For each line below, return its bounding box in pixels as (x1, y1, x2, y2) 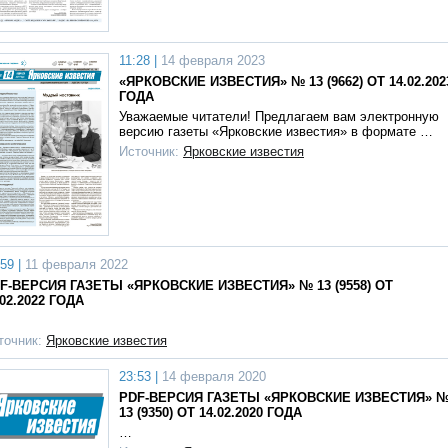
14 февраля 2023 (157, 52, 265, 68)
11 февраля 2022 (21, 256, 128, 272)
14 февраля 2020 (158, 368, 266, 384)
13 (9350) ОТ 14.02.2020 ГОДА (119, 404, 302, 420)
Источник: (119, 143, 183, 159)
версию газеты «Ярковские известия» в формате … (119, 123, 433, 139)
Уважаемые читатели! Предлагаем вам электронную (119, 108, 439, 124)
